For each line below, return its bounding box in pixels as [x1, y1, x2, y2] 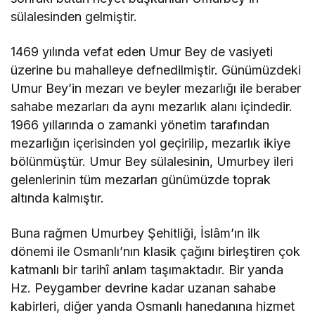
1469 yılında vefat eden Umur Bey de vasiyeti [11, 44, 274, 59]
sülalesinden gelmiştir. [11, 8, 138, 24]
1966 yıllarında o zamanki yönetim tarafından [11, 117, 270, 132]
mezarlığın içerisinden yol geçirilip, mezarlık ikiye [11, 135, 291, 150]
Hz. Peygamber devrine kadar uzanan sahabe [11, 280, 276, 295]
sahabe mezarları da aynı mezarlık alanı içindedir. [11, 98, 293, 114]
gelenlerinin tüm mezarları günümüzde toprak [11, 172, 271, 187]
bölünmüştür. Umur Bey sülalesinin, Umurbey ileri [11, 153, 294, 169]
